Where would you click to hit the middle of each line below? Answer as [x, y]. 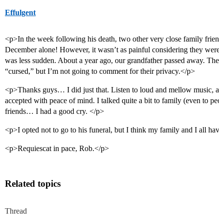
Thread [16, 211]
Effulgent [20, 13]
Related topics [33, 184]
